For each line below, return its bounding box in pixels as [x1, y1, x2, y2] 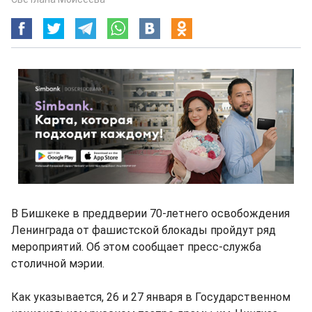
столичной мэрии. [11, 257, 104, 270]
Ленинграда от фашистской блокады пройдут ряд [11, 224, 276, 237]
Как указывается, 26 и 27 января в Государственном [11, 290, 290, 304]
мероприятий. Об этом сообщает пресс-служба [11, 240, 261, 253]
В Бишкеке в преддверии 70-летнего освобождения [11, 207, 290, 220]
